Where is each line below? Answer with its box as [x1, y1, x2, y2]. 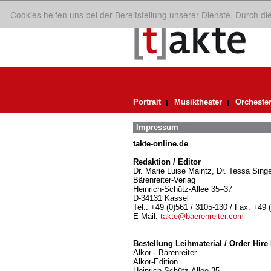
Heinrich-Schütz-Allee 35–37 [132, 184, 232, 194]
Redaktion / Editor [132, 157, 201, 166]
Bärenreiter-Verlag [132, 175, 195, 184]
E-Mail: [132, 212, 160, 221]
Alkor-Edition [132, 257, 178, 266]
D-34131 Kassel [132, 194, 189, 203]
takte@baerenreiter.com [160, 212, 244, 221]
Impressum [135, 123, 178, 132]
